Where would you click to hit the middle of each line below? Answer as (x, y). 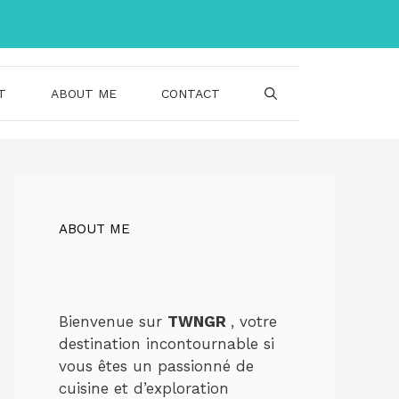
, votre (254, 321)
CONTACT (191, 94)
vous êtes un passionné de (156, 366)
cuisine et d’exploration (144, 388)
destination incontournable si (167, 343)
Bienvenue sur (113, 321)
